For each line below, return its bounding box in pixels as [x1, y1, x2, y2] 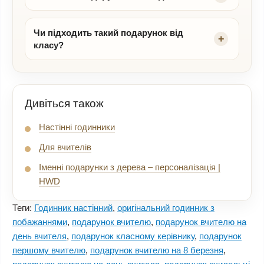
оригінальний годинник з [117, 203, 214, 213]
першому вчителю [12, 245, 85, 255]
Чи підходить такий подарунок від [34, 28, 183, 38]
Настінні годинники [39, 122, 115, 132]
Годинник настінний [34, 203, 113, 213]
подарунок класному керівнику [71, 231, 194, 241]
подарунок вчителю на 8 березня [90, 245, 223, 255]
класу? [34, 40, 64, 50]
